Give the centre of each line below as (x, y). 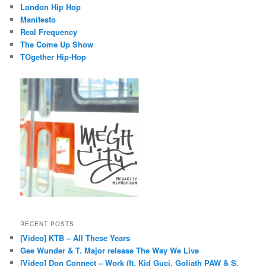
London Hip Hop (51, 7)
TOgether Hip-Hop (53, 57)
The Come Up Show (57, 44)
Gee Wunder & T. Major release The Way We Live (110, 250)
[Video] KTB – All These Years (75, 237)
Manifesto (38, 19)
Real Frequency (49, 32)
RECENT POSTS (47, 224)
